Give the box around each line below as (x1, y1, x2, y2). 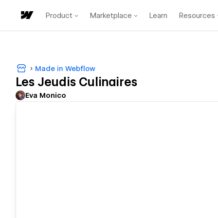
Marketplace (90, 11, 132, 20)
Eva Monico (25, 91, 66, 100)
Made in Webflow (35, 64, 95, 73)
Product (46, 11, 73, 20)
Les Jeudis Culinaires (16, 75, 137, 90)
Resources (179, 11, 215, 20)
